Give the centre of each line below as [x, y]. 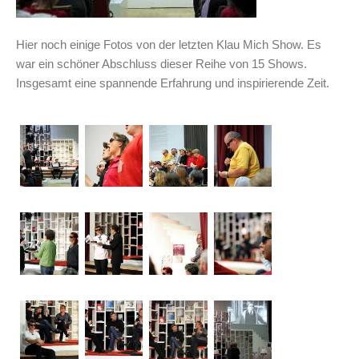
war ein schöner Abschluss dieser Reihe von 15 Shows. [161, 63]
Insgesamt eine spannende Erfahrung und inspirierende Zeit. [173, 83]
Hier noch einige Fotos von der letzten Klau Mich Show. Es [169, 44]
